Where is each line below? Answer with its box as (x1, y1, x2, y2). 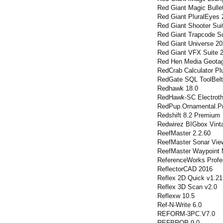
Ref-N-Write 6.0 (157, 201, 202, 209)
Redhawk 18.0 (157, 85, 198, 92)
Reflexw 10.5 (157, 192, 195, 200)
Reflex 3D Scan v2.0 (157, 183, 217, 191)
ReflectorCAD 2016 (157, 165, 213, 173)
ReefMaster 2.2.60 (157, 129, 211, 137)
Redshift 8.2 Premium (157, 111, 220, 119)
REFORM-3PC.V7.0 (157, 210, 215, 218)
